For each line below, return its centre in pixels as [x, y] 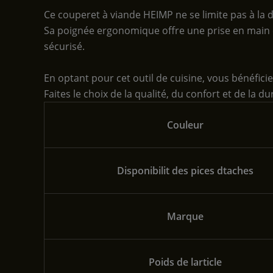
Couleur [185, 125]
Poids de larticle [185, 262]
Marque [185, 216]
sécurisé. [64, 47]
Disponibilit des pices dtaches [185, 170]
